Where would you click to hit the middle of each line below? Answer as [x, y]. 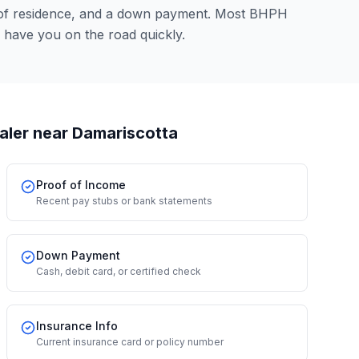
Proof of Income [81, 185]
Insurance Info [77, 326]
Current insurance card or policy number [130, 342]
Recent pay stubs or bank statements [124, 201]
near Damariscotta [103, 133]
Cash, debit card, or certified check [119, 271]
